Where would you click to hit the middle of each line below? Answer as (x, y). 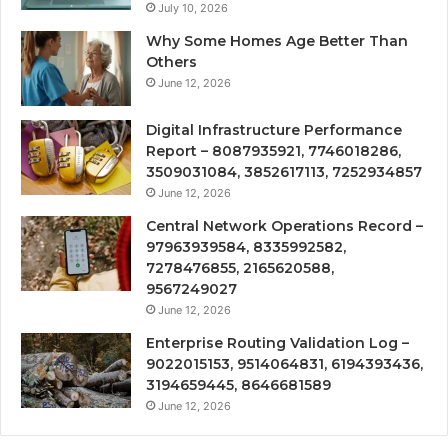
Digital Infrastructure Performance (274, 129)
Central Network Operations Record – (284, 225)
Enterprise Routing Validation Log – (277, 342)
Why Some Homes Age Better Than (277, 40)
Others (171, 61)
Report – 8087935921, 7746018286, (273, 150)
